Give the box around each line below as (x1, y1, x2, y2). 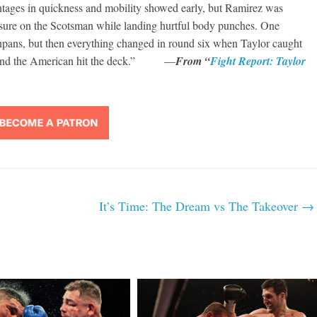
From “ (175, 53, 210, 69)
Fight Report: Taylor (210, 53, 306, 69)
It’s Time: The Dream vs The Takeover (99, 197, 301, 214)
